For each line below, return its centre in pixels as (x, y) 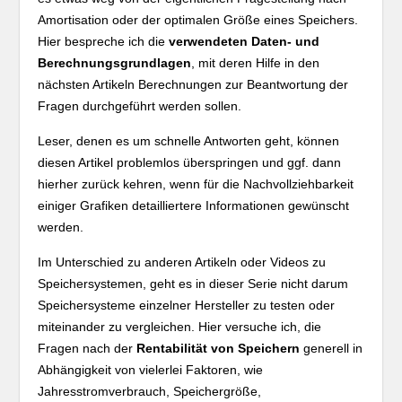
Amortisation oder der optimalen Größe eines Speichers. (198, 20)
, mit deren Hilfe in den (256, 63)
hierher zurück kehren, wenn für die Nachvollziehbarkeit (196, 184)
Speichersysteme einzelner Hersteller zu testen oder (187, 305)
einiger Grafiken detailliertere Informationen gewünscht (194, 205)
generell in (332, 348)
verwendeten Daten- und (245, 41)
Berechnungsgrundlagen (115, 63)
